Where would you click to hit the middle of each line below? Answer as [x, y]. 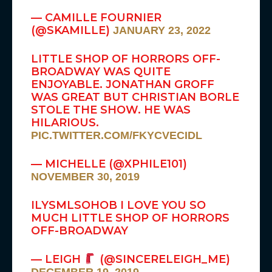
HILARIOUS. [65, 123]
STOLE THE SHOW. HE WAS [111, 110]
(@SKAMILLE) [72, 31]
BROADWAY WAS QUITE [101, 72]
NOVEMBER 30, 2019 [86, 177]
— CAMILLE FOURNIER [97, 18]
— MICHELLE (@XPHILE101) [109, 164]
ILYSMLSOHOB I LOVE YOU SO [119, 206]
